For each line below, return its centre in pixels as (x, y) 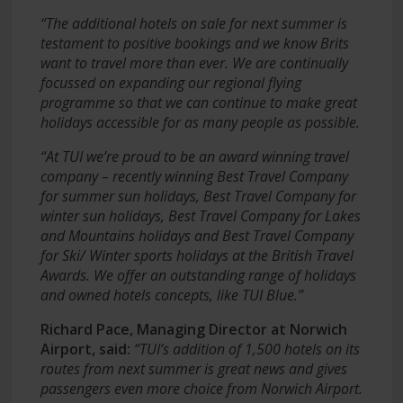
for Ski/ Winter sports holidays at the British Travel (197, 255)
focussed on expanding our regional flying (170, 82)
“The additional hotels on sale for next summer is (193, 23)
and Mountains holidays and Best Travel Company (197, 235)
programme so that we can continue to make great (198, 102)
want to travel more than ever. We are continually (194, 63)
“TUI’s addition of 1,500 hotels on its (246, 349)
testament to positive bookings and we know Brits (194, 43)
